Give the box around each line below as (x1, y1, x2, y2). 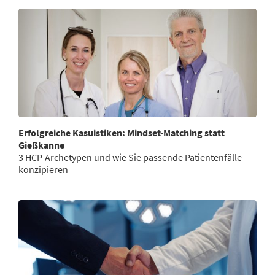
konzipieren (18, 163, 68, 176)
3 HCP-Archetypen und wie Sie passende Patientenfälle (18, 151, 242, 164)
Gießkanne (18, 139, 64, 152)
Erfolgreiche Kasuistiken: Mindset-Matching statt (18, 126, 225, 139)
